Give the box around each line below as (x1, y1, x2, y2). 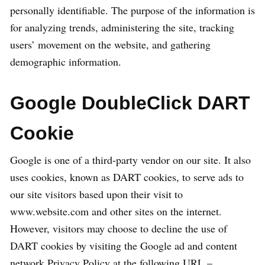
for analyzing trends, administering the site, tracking (10, 20, 234, 34)
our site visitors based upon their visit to (10, 187, 183, 201)
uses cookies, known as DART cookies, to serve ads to (10, 170, 244, 184)
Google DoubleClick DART (10, 92, 250, 114)
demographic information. (10, 54, 121, 69)
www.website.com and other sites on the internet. (10, 204, 222, 218)
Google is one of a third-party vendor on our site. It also (10, 153, 251, 167)
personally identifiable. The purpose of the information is (10, 3, 255, 17)
